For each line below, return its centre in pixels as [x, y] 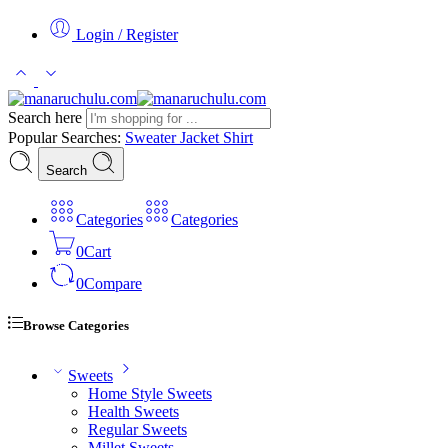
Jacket [201, 137]
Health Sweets [133, 412]
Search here [47, 117]
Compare [113, 283]
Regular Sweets [137, 430]
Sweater [152, 137]
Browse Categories [76, 326]
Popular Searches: [66, 137]
